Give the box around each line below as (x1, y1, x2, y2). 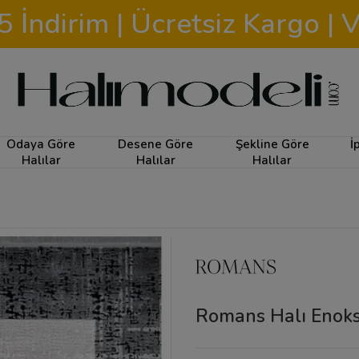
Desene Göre (118, 136, 194, 152)
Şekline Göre (235, 136, 309, 152)
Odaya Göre (6, 136, 76, 152)
